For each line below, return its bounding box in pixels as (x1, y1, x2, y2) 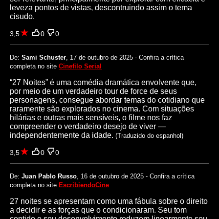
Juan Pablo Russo (22, 172, 77, 180)
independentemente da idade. (10, 131, 113, 139)
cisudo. (10, 12, 35, 21)
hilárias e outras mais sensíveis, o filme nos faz (10, 113, 172, 122)
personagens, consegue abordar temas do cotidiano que (10, 95, 205, 104)
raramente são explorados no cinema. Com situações (10, 104, 194, 113)
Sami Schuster (22, 53, 66, 61)
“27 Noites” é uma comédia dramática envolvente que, (10, 78, 197, 87)
